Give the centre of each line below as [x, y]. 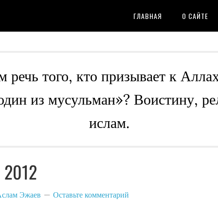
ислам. [109, 123]
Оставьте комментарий [91, 195]
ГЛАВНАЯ [148, 16]
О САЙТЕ [195, 16]
